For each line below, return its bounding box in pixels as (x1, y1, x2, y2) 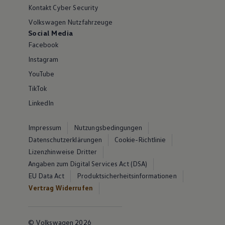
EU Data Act (28, 171, 65, 180)
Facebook (28, 40, 59, 49)
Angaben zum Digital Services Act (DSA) (28, 159, 148, 168)
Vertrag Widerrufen (28, 183, 93, 192)
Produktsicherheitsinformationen (77, 171, 177, 180)
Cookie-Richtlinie (114, 135, 166, 144)
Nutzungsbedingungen (74, 123, 143, 132)
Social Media (28, 29, 73, 37)
